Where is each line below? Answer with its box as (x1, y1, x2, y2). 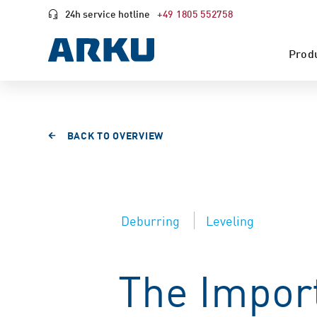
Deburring (121, 212, 180, 229)
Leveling (206, 212, 255, 229)
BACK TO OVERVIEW (67, 128, 163, 142)
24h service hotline (65, 6, 150, 21)
